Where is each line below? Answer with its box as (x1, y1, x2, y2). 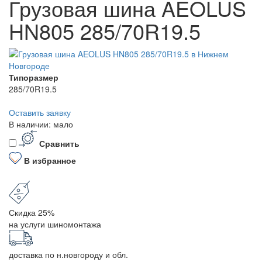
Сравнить (39, 137, 80, 150)
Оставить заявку (9, 106, 71, 119)
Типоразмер (9, 71, 58, 84)
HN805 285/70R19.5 (9, 16, 201, 46)
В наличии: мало (9, 118, 73, 130)
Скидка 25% (9, 206, 54, 218)
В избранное (24, 154, 76, 166)
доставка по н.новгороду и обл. (9, 248, 128, 260)
